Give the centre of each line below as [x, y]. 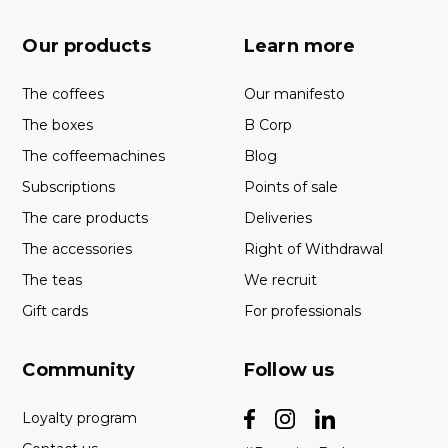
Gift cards [55, 310]
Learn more [300, 45]
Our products [86, 45]
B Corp [268, 124]
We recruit [281, 279]
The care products [85, 217]
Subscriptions [69, 186]
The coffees [63, 93]
